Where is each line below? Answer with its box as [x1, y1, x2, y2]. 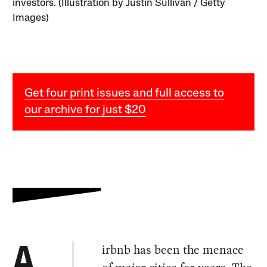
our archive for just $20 [24, 104, 147, 116]
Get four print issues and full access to [24, 88, 225, 100]
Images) [13, 13, 49, 23]
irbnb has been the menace [102, 241, 244, 258]
